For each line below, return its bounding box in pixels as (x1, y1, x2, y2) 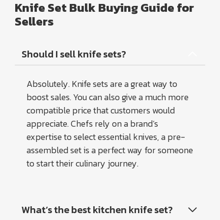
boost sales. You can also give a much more (27, 90, 189, 104)
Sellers (15, 13, 54, 30)
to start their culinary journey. (27, 157, 138, 170)
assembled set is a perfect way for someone (27, 143, 193, 157)
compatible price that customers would (27, 104, 175, 117)
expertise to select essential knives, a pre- (27, 130, 185, 143)
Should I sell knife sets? (22, 47, 126, 61)
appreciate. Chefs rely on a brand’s (27, 117, 158, 130)
